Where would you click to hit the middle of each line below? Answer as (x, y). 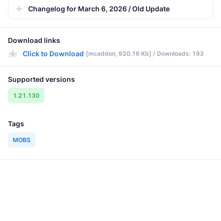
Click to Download (53, 54)
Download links (34, 40)
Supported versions (41, 79)
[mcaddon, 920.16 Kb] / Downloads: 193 (145, 54)
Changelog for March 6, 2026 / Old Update (99, 9)
